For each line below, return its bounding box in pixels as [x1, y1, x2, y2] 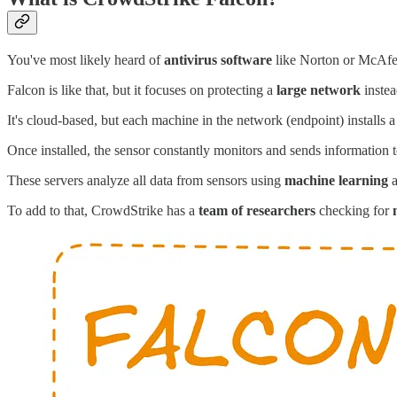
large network [276, 82, 361, 98]
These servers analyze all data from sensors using [7, 173, 284, 189]
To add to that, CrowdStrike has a [7, 203, 198, 219]
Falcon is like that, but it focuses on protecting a [7, 82, 276, 98]
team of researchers [198, 203, 315, 219]
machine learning [284, 173, 388, 189]
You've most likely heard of [7, 52, 164, 68]
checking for [315, 203, 393, 219]
